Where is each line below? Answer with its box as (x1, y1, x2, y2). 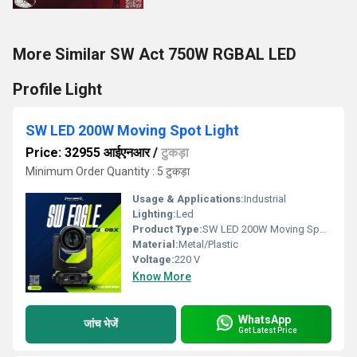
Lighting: (132, 207, 176, 220)
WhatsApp (238, 313, 291, 327)
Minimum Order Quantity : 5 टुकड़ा (25, 164, 190, 178)
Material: (132, 237, 178, 250)
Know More (132, 269, 191, 283)
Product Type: (132, 222, 202, 235)
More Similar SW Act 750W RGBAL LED (13, 44, 296, 64)
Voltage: (132, 253, 175, 265)
